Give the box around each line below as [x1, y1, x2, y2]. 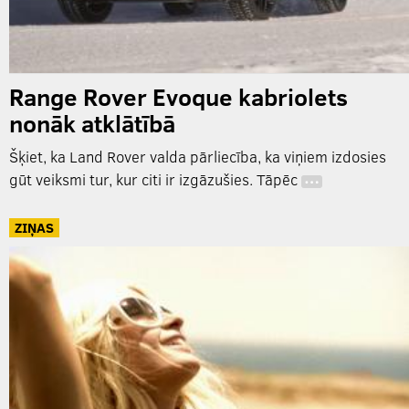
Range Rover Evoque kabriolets [9, 80, 348, 113]
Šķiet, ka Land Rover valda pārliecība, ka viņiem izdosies [9, 146, 386, 168]
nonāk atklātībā [9, 107, 175, 140]
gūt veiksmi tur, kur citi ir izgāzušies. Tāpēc [9, 169, 301, 191]
